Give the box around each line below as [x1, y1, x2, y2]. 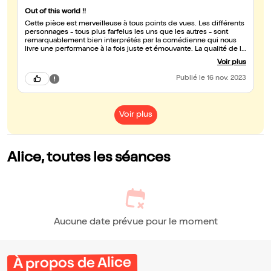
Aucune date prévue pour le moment [53, 218, 218, 228]
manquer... [25, 71, 60, 79]
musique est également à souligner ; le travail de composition [25, 54, 230, 62]
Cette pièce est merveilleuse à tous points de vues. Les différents [25, 21, 244, 28]
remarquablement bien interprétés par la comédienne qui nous [25, 38, 237, 45]
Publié [176, 75, 199, 83]
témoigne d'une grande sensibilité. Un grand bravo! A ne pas [25, 63, 226, 71]
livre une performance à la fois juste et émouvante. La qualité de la [25, 46, 245, 54]
